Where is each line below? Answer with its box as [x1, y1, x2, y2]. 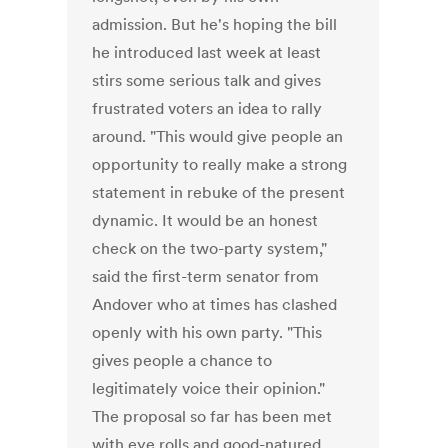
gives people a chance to [92, 350, 273, 371]
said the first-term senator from [92, 266, 320, 287]
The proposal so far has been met [92, 406, 333, 427]
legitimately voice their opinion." [92, 378, 326, 399]
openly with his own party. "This [92, 322, 323, 343]
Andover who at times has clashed [92, 294, 338, 315]
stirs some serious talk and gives [92, 70, 322, 91]
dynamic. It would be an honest [92, 210, 319, 231]
